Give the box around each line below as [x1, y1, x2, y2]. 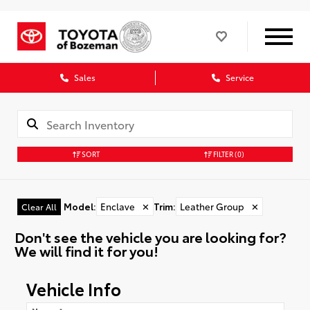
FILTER [211, 148, 233, 159]
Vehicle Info [26, 277, 121, 301]
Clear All [21, 201, 57, 212]
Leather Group [180, 200, 244, 212]
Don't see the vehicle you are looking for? [14, 226, 286, 246]
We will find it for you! [14, 240, 158, 260]
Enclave [100, 200, 135, 212]
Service [223, 71, 254, 83]
